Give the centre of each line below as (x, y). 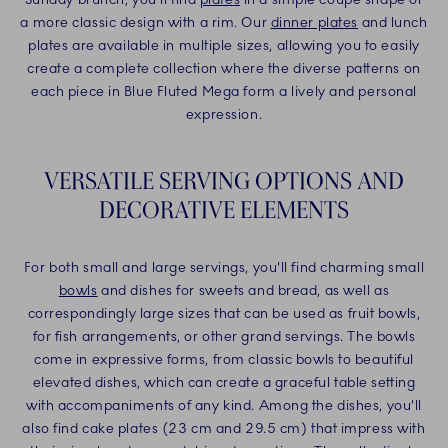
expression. (224, 115)
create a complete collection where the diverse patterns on (224, 69)
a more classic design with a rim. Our (145, 23)
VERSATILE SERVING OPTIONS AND (224, 181)
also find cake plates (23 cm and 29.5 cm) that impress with (224, 429)
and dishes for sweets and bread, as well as (243, 291)
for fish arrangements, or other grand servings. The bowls (224, 337)
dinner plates (314, 23)
